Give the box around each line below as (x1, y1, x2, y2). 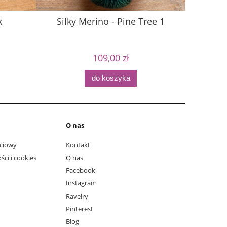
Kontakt (66, 140, 90, 149)
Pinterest (66, 204, 93, 213)
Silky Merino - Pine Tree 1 (57, 15, 165, 28)
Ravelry (66, 191, 88, 201)
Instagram (66, 178, 97, 188)
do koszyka (91, 73, 130, 83)
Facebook (66, 166, 95, 175)
